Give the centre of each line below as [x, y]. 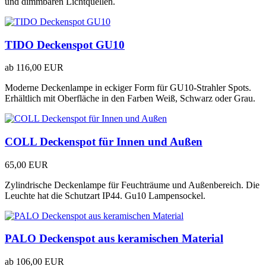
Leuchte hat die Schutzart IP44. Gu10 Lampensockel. [105, 195]
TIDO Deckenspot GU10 [65, 45]
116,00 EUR [40, 68]
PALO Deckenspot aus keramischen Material [114, 239]
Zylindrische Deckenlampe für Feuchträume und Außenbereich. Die [132, 185]
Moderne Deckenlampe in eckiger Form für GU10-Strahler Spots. [128, 88]
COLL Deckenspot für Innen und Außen [104, 142]
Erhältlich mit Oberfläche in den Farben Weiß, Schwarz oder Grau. [130, 99]
